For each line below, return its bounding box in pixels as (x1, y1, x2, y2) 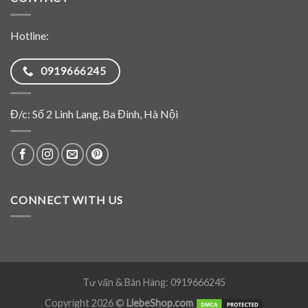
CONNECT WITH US (10, 192, 123, 206)
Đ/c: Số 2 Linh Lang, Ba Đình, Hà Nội (10, 107, 178, 120)
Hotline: (10, 28, 49, 42)
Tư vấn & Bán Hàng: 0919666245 (82, 276, 225, 288)
